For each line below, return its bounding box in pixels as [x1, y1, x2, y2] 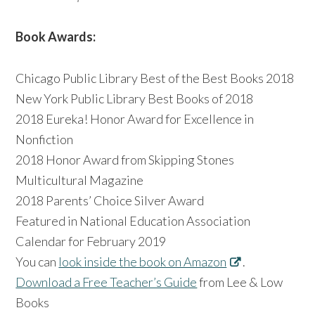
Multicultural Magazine [15, 172, 144, 188]
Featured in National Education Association [15, 212, 251, 229]
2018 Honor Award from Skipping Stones [15, 151, 235, 167]
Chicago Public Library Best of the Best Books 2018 [15, 70, 295, 86]
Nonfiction [15, 131, 74, 147]
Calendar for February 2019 [15, 233, 167, 249]
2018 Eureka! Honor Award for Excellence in [15, 110, 255, 127]
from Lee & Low [197, 274, 283, 290]
